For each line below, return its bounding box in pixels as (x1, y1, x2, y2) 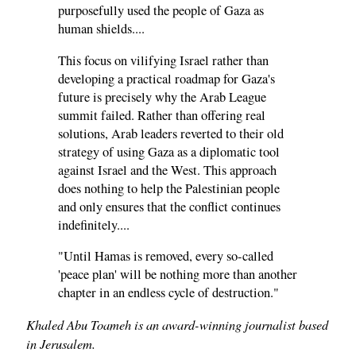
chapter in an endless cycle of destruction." (58, 284, 279, 302)
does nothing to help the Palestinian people (58, 179, 280, 197)
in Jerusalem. (26, 334, 95, 352)
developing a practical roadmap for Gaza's (58, 69, 275, 87)
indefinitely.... (58, 215, 130, 234)
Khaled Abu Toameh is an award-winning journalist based (26, 315, 328, 333)
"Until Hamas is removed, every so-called (58, 247, 273, 265)
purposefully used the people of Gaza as (58, 2, 264, 20)
